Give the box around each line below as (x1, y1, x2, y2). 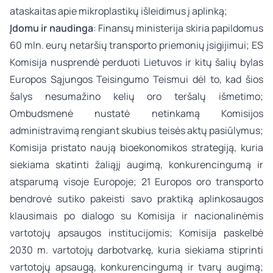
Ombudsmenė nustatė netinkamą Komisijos (10, 107, 263, 120)
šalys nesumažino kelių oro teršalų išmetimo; (10, 90, 263, 103)
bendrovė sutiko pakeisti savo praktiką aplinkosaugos (10, 192, 263, 205)
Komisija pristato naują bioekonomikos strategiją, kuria (10, 141, 263, 154)
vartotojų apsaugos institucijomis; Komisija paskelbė (10, 226, 263, 239)
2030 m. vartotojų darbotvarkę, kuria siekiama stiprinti (10, 243, 263, 257)
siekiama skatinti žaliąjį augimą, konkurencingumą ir (10, 158, 263, 171)
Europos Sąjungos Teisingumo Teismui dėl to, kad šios (10, 73, 263, 86)
